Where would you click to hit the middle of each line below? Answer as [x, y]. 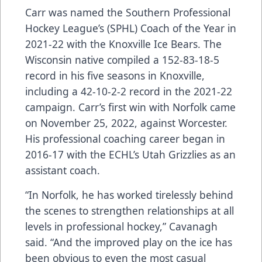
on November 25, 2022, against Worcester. [126, 123]
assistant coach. [64, 170]
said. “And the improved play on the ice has [129, 242]
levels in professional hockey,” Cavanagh [121, 226]
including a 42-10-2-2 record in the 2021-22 [129, 91]
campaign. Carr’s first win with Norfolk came [130, 107]
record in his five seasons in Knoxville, [115, 75]
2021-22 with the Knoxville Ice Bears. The [123, 44]
